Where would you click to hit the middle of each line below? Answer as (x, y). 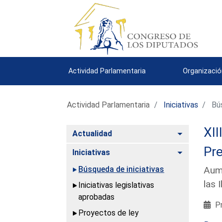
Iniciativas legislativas (116, 185)
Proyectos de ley (109, 213)
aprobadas (97, 197)
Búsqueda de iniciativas (121, 169)
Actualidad (92, 133)
